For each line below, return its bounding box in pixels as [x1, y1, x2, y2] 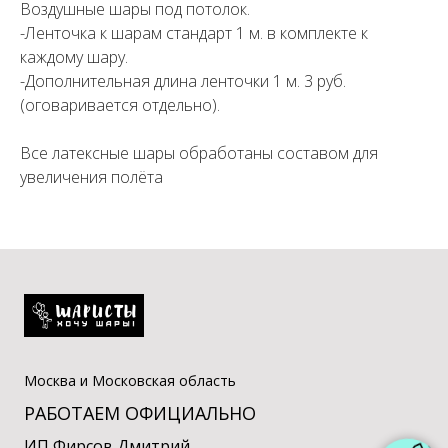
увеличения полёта [20, 165, 163, 188]
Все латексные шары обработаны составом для [20, 141, 378, 164]
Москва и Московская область [24, 371, 236, 391]
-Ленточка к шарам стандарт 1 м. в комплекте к [20, 21, 368, 44]
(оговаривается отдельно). [20, 93, 220, 116]
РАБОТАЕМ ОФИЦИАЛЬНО [24, 401, 256, 426]
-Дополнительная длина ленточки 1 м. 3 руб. [20, 69, 346, 92]
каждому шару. [20, 45, 128, 68]
